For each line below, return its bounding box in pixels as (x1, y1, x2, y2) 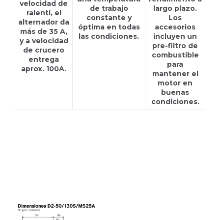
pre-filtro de (152, 41, 198, 51)
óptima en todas (78, 23, 140, 32)
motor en (158, 79, 192, 88)
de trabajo (89, 4, 128, 13)
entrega (28, 55, 59, 64)
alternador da (18, 18, 69, 27)
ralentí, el (26, 8, 61, 18)
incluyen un (153, 32, 197, 41)
